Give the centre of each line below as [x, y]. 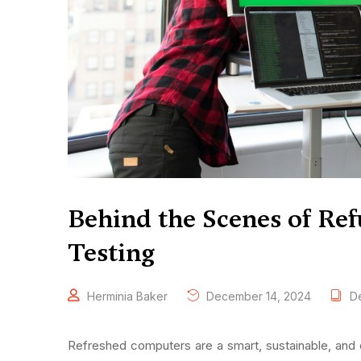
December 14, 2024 [257, 297]
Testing [111, 253]
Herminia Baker [127, 297]
